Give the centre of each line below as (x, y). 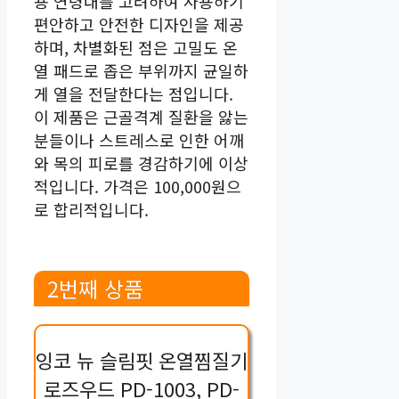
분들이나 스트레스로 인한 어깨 (139, 140)
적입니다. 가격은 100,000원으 (138, 187)
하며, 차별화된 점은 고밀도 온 (136, 48)
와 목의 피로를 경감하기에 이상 (141, 163)
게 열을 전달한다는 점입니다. (134, 94)
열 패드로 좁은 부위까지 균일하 (141, 71)
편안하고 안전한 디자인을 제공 (139, 24)
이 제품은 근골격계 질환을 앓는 (141, 117)
